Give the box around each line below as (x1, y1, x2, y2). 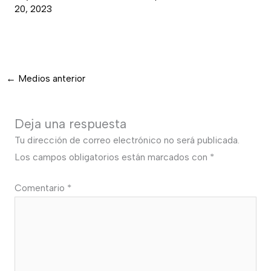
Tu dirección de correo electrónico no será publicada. (14, 134, 240, 146)
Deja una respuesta (14, 116, 126, 131)
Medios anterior (16, 73, 86, 85)
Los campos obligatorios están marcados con (14, 151, 210, 163)
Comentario (14, 182, 67, 194)
